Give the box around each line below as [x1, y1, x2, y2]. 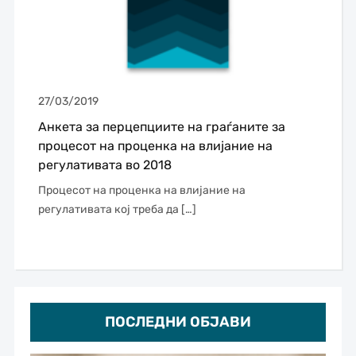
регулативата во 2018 [37, 157, 172, 173]
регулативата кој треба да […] [37, 203, 196, 217]
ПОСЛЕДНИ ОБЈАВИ [104, 313, 251, 331]
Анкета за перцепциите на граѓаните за [37, 119, 285, 135]
